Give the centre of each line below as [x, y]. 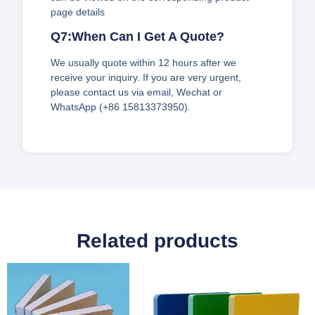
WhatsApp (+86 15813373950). [121, 107]
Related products [157, 240]
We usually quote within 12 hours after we [144, 63]
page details [78, 12]
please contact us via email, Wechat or [137, 92]
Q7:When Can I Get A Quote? [138, 37]
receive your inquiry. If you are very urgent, [146, 78]
